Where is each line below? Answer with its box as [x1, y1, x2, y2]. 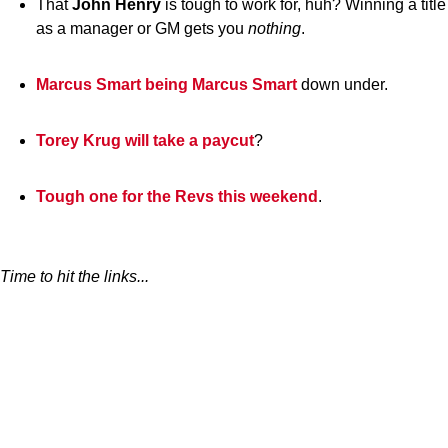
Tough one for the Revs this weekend [36, 188, 318, 205]
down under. [297, 76, 388, 93]
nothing [248, 20, 301, 37]
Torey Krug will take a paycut [36, 132, 254, 149]
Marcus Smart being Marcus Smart [36, 76, 297, 93]
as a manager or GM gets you [36, 20, 248, 37]
